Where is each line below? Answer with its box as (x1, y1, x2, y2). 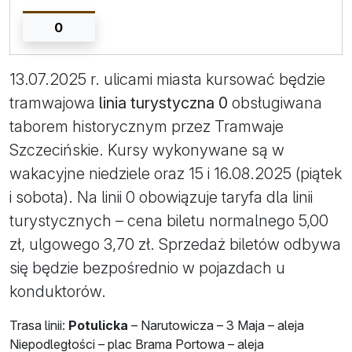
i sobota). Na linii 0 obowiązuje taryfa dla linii (9, 187, 313, 207)
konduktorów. (9, 281, 106, 301)
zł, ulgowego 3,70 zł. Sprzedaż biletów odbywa (9, 234, 341, 254)
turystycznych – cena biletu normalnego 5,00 (9, 211, 328, 230)
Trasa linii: (9, 317, 68, 333)
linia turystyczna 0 (99, 93, 228, 112)
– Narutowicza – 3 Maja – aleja (128, 317, 304, 333)
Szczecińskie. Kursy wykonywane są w (9, 140, 284, 159)
